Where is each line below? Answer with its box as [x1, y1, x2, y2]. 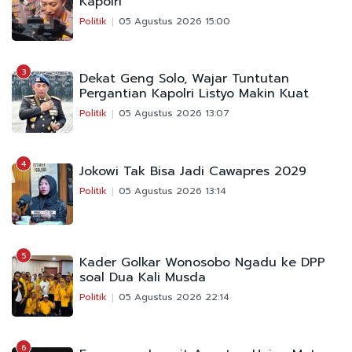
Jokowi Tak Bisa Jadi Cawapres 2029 [79, 162, 306, 181]
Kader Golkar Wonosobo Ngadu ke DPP [79, 253, 325, 273]
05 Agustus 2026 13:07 [119, 106, 229, 121]
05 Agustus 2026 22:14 [119, 290, 229, 305]
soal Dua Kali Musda [79, 268, 206, 288]
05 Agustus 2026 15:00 [119, 14, 230, 29]
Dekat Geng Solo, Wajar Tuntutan [79, 69, 289, 89]
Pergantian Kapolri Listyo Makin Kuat [79, 84, 309, 104]
